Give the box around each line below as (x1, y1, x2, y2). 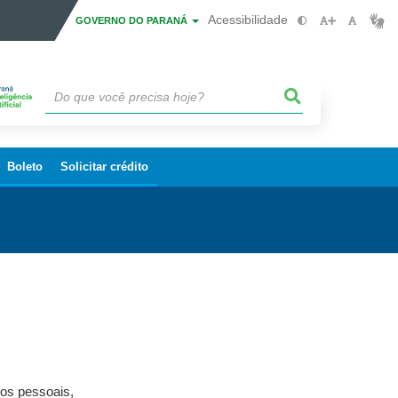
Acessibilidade (208, 12, 288, 27)
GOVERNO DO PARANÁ (76, 15, 190, 26)
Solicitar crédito (60, 160, 148, 173)
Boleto (7, 160, 43, 173)
